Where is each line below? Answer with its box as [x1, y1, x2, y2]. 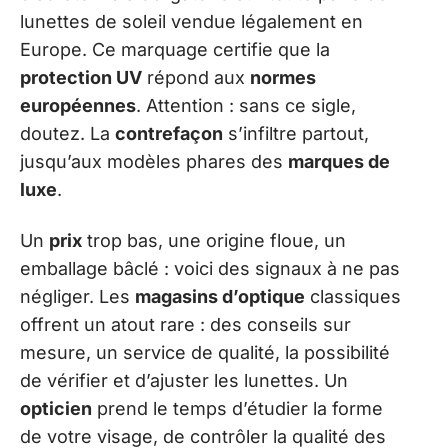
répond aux [142, 67, 250, 89]
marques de [288, 151, 390, 173]
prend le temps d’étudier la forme [92, 397, 383, 419]
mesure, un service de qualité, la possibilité [20, 341, 390, 363]
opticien [20, 397, 92, 419]
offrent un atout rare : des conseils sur [20, 313, 351, 335]
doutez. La [20, 123, 115, 145]
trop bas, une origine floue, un [82, 229, 346, 251]
